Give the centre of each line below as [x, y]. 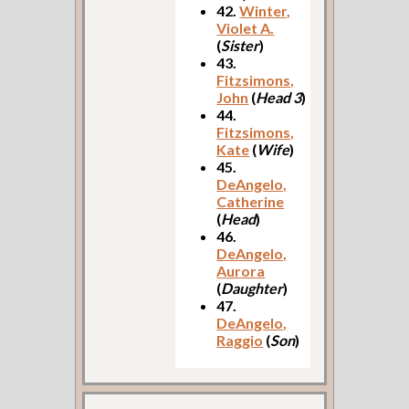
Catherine [251, 202]
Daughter [252, 288]
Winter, [265, 11]
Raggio [240, 341]
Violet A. [246, 28]
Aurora [241, 271]
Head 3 [279, 98]
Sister [241, 46]
